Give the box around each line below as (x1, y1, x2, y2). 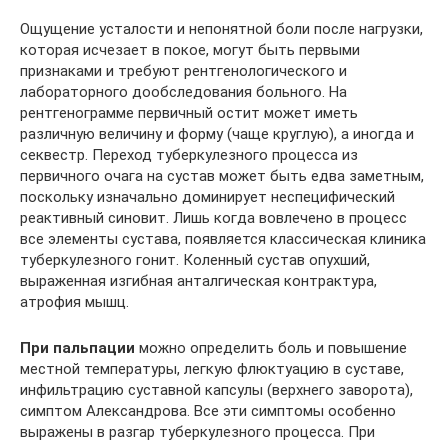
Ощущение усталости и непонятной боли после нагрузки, (20, 19, 423, 38)
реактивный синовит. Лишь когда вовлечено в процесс (20, 208, 407, 227)
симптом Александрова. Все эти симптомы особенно (20, 401, 396, 420)
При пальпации (20, 338, 135, 357)
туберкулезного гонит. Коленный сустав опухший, (20, 250, 370, 269)
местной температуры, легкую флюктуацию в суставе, (20, 359, 404, 378)
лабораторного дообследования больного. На (20, 82, 347, 101)
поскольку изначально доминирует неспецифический (20, 187, 395, 206)
